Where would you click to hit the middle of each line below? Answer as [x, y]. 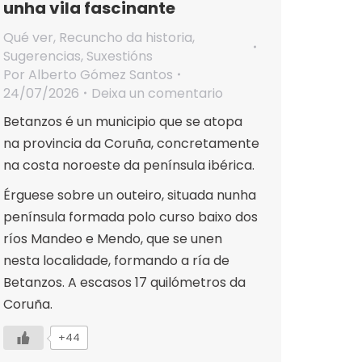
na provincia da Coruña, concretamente [131, 143]
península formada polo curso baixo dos [130, 217]
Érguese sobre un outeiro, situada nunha [130, 195]
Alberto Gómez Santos [101, 74]
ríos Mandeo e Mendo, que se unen [113, 238]
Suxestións [120, 56]
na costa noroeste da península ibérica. [129, 165]
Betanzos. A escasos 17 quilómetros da [124, 282]
